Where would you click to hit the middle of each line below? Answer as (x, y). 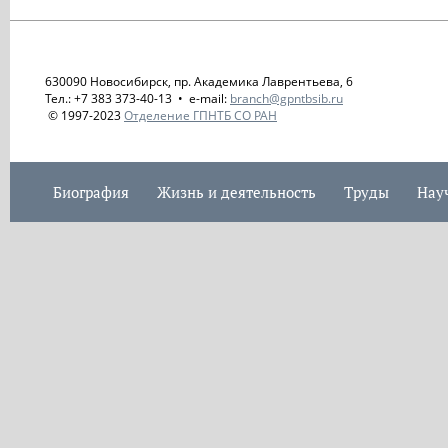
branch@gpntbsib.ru (286, 98)
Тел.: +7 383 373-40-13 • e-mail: (137, 98)
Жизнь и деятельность (236, 192)
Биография (91, 192)
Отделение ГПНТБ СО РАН (200, 115)
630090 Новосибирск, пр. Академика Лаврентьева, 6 (199, 81)
